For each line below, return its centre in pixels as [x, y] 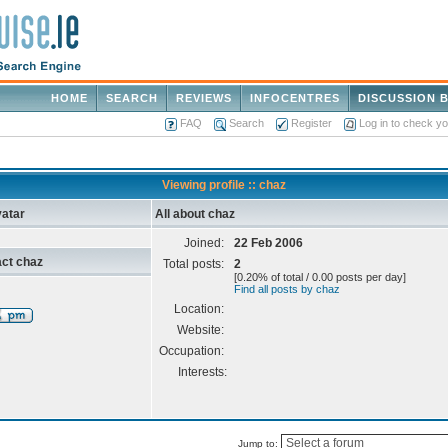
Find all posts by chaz [287, 289]
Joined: [205, 243]
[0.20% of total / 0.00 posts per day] [320, 277]
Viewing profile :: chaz [224, 185]
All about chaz [195, 214]
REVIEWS [204, 98]
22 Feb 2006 [268, 243]
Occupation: [193, 351]
